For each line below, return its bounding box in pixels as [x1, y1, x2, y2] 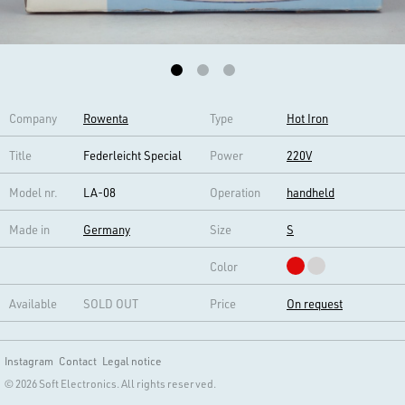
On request [287, 295, 343, 311]
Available [9, 295, 57, 311]
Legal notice [102, 353, 162, 368]
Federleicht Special [83, 146, 182, 163]
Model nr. [9, 184, 58, 200]
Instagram [5, 353, 53, 368]
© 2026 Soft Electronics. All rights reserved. [5, 375, 216, 391]
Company [9, 109, 57, 126]
